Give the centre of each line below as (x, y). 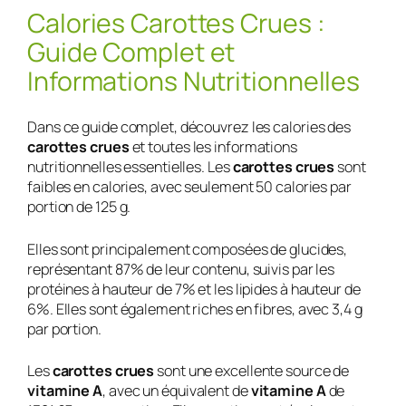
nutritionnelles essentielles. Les (130, 167)
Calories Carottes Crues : (176, 23)
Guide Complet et (131, 52)
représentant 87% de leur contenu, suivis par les (181, 269)
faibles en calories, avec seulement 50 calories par (189, 187)
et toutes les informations (213, 147)
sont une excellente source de (252, 370)
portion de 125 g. (79, 207)
